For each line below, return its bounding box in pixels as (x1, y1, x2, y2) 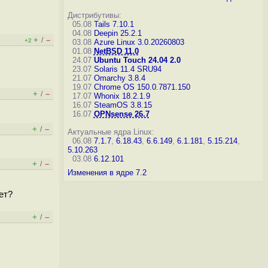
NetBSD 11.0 (93, 47, 139, 56)
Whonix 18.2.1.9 (93, 92, 150, 100)
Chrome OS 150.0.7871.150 (93, 83, 190, 92)
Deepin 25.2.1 (93, 29, 142, 38)
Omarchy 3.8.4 (93, 74, 145, 83)
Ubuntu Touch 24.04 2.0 (93, 56, 181, 65)
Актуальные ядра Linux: (67, 127, 154, 136)
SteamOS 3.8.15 (93, 100, 152, 109)
